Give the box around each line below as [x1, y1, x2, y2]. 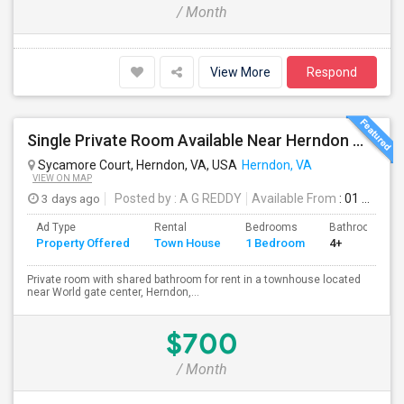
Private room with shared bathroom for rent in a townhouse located [27, 273, 361, 286]
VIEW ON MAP [32, 173, 92, 183]
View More [210, 65, 271, 79]
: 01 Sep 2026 [336, 191, 362, 206]
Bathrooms [329, 221, 385, 234]
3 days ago [39, 191, 100, 206]
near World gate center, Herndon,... [27, 286, 199, 298]
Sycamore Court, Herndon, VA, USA [35, 158, 237, 172]
